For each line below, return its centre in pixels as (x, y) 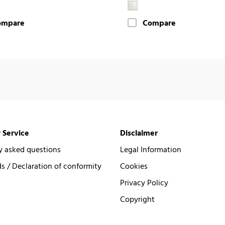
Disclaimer (139, 133)
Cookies (134, 166)
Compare (159, 23)
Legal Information (151, 150)
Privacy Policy (144, 183)
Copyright (137, 200)
